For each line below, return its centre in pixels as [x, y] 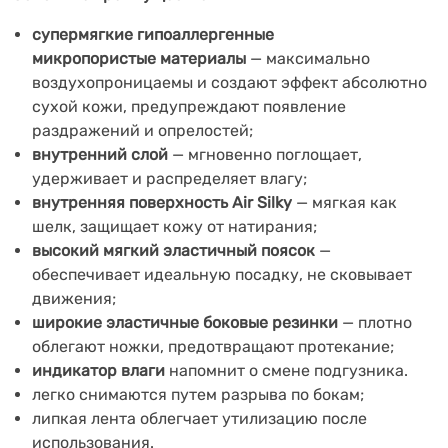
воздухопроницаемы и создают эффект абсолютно [229, 82]
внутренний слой [100, 154]
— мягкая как [344, 202]
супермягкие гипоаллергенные [153, 34]
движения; [74, 298]
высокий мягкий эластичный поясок [173, 250]
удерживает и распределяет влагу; [169, 178]
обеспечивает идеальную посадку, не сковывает [222, 274]
